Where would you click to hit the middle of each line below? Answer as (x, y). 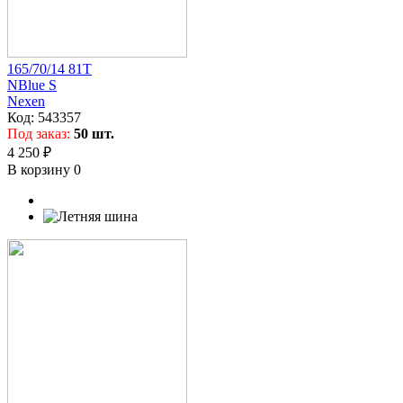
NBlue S (32, 85)
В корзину (40, 169)
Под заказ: (40, 133)
